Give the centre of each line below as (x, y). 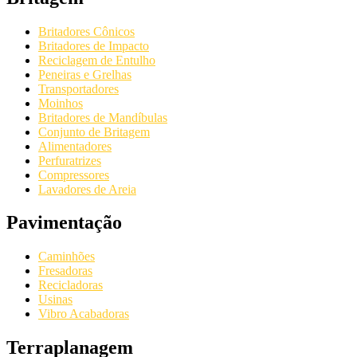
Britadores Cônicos (86, 31)
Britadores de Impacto (94, 45)
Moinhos (61, 103)
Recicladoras (71, 285)
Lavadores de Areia (87, 189)
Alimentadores (75, 146)
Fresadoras (65, 271)
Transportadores (78, 88)
